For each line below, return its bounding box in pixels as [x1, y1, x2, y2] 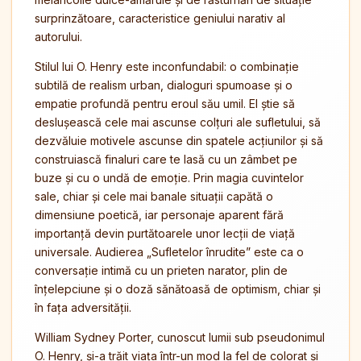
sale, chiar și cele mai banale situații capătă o [35, 189, 273, 203]
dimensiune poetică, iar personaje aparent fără [35, 208, 284, 222]
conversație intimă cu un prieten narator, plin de [35, 263, 288, 277]
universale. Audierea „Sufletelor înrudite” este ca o [35, 245, 304, 259]
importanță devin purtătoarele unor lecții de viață [35, 226, 295, 240]
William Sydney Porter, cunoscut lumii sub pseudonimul [35, 330, 325, 344]
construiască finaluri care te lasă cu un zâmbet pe [35, 152, 297, 166]
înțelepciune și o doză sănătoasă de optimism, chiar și [35, 282, 321, 296]
